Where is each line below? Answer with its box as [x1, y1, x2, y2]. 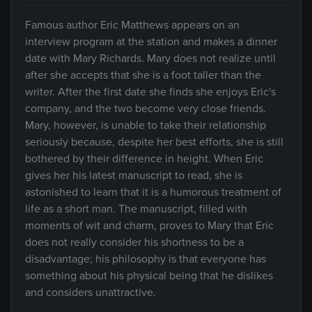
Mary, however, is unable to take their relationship [25, 118, 266, 132]
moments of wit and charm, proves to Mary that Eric [25, 219, 274, 233]
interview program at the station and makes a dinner [25, 35, 277, 49]
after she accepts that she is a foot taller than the [25, 68, 261, 82]
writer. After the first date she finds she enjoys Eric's [25, 85, 276, 99]
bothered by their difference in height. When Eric [25, 152, 263, 166]
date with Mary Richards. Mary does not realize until [25, 52, 276, 65]
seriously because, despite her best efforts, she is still [25, 135, 283, 149]
